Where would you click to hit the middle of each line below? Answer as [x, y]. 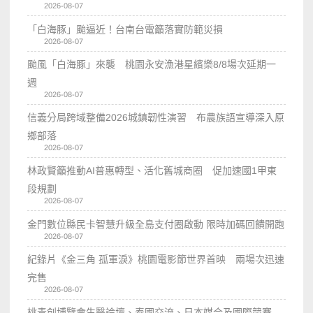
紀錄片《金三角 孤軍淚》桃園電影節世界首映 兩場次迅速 [156, 259]
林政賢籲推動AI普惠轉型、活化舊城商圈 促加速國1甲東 [152, 170]
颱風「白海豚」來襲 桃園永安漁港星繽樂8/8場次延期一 [152, 64]
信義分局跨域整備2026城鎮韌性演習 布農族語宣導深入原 [156, 117]
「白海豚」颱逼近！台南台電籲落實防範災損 [125, 29]
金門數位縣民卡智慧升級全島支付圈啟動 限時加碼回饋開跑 [156, 224]
